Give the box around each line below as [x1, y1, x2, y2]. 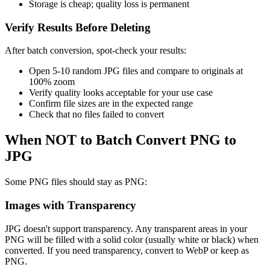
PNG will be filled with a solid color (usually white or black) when [5, 234, 259, 245]
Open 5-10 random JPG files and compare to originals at [29, 66, 243, 77]
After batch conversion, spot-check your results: [5, 45, 186, 56]
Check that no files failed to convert [29, 109, 164, 120]
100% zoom [29, 77, 75, 87]
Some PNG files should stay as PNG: [5, 177, 147, 187]
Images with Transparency [5, 198, 136, 212]
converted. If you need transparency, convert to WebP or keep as [5, 245, 249, 256]
